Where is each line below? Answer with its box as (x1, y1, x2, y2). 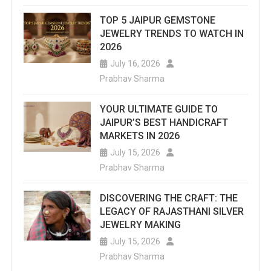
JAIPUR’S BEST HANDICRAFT (99, 117, 228, 129)
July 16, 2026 (109, 59, 160, 69)
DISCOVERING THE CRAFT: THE (99, 192, 238, 204)
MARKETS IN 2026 (99, 130, 180, 142)
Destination (209, 256, 260, 269)
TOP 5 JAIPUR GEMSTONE (99, 15, 215, 27)
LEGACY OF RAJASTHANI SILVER (99, 206, 244, 218)
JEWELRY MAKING (99, 219, 181, 231)
